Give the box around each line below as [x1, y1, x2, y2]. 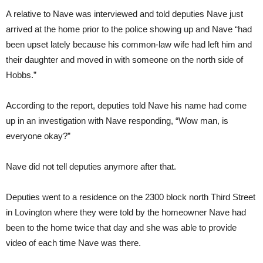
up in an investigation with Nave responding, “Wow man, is [6, 116, 228, 126]
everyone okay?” [6, 131, 70, 141]
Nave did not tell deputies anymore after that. [6, 161, 176, 172]
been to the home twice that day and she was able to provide [6, 222, 237, 233]
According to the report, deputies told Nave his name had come [6, 100, 247, 111]
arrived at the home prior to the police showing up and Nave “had [6, 24, 252, 35]
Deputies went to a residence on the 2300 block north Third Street [6, 192, 255, 203]
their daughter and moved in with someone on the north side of [6, 55, 243, 65]
